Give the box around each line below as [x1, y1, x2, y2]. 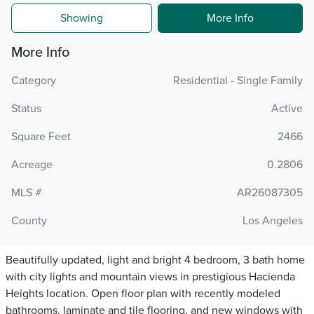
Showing [60, 11, 103, 25]
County [11, 214, 47, 228]
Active [271, 102, 303, 116]
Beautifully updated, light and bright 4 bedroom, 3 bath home [6, 253, 305, 267]
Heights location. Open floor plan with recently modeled [6, 287, 280, 301]
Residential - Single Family [173, 74, 303, 88]
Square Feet [11, 130, 71, 144]
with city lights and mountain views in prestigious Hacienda [6, 270, 295, 284]
